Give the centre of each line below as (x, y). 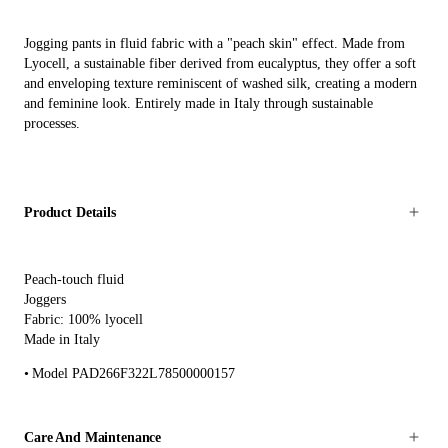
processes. (52, 124)
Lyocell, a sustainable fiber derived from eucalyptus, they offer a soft (220, 64)
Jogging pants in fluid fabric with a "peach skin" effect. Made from (214, 44)
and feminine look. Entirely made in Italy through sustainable (198, 104)
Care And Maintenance (93, 438)
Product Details (70, 213)
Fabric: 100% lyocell (83, 319)
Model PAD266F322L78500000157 (133, 373)
